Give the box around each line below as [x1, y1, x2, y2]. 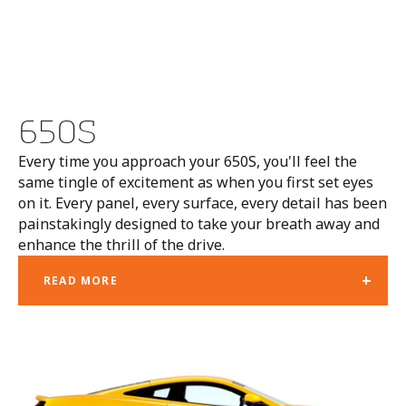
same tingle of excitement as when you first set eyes [18, 172, 373, 193]
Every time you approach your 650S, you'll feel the [18, 151, 357, 172]
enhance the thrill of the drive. [18, 235, 225, 256]
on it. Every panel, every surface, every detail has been [18, 193, 387, 214]
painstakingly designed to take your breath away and [18, 214, 380, 235]
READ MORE [43, 272, 118, 288]
